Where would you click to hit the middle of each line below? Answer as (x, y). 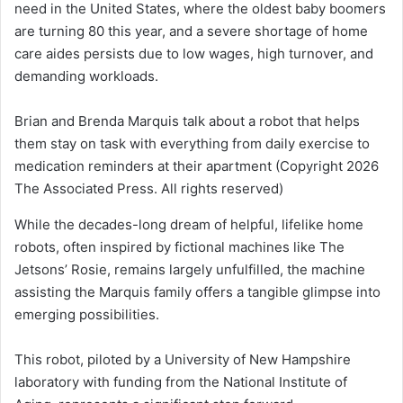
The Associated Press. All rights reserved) (149, 188)
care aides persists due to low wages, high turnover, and (194, 53)
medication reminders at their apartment (143, 166)
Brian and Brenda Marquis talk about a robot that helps (187, 121)
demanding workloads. (86, 76)
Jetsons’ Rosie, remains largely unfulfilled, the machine (190, 269)
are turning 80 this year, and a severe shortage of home (191, 31)
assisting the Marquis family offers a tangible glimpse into (197, 291)
